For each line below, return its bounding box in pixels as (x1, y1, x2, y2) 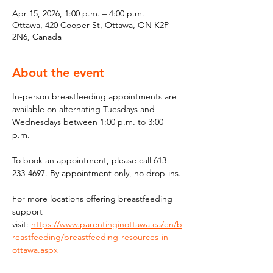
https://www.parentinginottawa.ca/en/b (31, 219, 182, 230)
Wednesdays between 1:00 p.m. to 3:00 (12, 116, 166, 127)
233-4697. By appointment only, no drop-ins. (12, 168, 181, 179)
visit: (12, 219, 31, 230)
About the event (12, 65, 104, 80)
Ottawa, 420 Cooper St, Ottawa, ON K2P (12, 19, 169, 30)
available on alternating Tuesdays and (12, 104, 157, 115)
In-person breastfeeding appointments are (12, 91, 179, 102)
